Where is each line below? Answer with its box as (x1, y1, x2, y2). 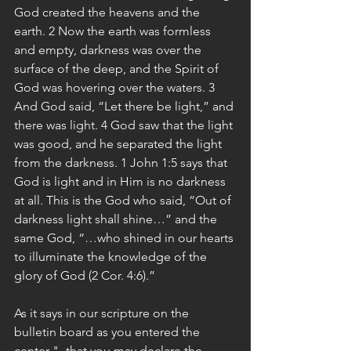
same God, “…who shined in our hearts (14, 230, 237, 245)
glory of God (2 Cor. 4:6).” (14, 268, 155, 283)
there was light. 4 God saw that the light (14, 118, 236, 132)
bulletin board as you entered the (14, 324, 203, 339)
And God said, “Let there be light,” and (14, 99, 237, 114)
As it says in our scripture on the (14, 306, 192, 320)
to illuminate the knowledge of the (14, 249, 210, 264)
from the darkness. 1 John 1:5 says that (14, 155, 230, 170)
